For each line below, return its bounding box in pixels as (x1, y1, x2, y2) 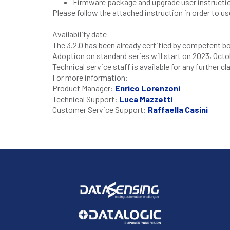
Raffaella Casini (148, 104, 208, 114)
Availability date (52, 29, 107, 39)
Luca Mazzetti (119, 93, 172, 104)
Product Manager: (52, 83, 115, 93)
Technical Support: (52, 93, 119, 104)
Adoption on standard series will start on (52, 50, 193, 61)
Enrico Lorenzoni (115, 83, 180, 93)
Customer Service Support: (52, 104, 148, 114)
